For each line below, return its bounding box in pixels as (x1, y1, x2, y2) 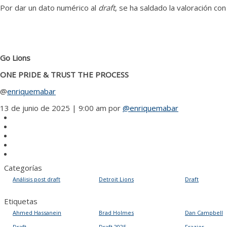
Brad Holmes (99, 208, 134, 216)
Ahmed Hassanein (13, 208, 61, 216)
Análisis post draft (13, 175, 60, 183)
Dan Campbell (185, 208, 223, 216)
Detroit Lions (99, 175, 134, 183)
